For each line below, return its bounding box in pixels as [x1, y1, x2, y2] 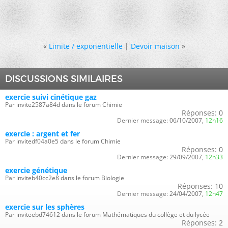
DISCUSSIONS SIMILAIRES [5, 73, 123, 84]
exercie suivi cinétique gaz [5, 92, 97, 102]
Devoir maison [130, 41, 180, 51]
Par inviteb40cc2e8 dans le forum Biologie [5, 173, 124, 182]
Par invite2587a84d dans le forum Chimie [5, 100, 122, 109]
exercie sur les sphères [5, 202, 84, 212]
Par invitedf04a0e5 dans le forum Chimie [5, 136, 121, 146]
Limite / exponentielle [48, 41, 123, 51]
